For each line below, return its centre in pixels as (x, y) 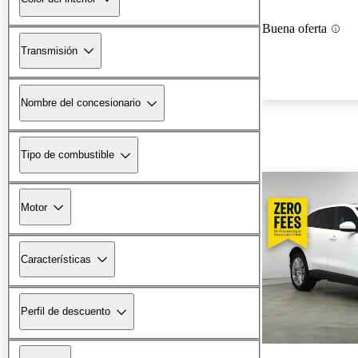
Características (56, 259)
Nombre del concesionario (81, 103)
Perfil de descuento (66, 312)
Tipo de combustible (68, 155)
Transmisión (49, 50)
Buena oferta (294, 29)
